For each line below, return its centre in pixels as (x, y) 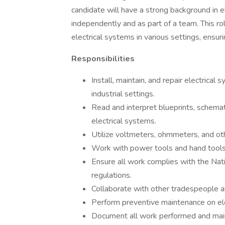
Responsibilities (103, 59)
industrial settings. (123, 94)
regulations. (111, 175)
